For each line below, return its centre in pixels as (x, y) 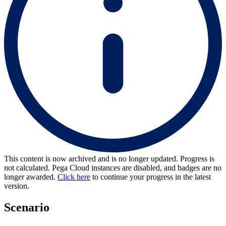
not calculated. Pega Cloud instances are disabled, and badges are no (113, 167)
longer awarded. (31, 177)
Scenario (27, 207)
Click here (74, 177)
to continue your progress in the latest (151, 177)
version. (17, 186)
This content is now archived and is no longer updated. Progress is (109, 158)
